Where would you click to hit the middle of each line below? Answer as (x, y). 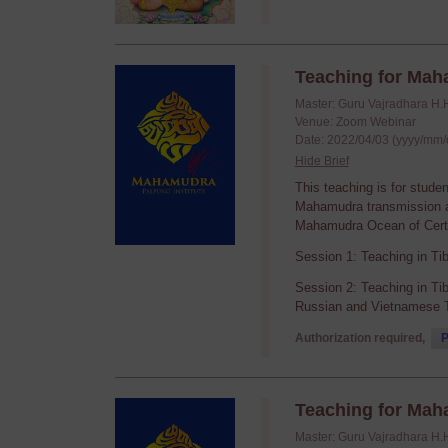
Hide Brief (321, 161)
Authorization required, (361, 338)
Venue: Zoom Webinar (355, 122)
